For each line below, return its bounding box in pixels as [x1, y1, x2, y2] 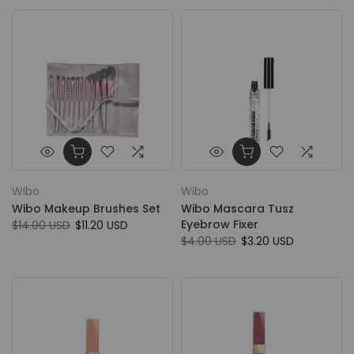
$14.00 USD [12, 217, 70, 233]
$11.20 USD [75, 217, 128, 233]
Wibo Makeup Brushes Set [12, 201, 160, 217]
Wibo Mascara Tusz [181, 201, 294, 217]
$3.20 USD [241, 233, 294, 249]
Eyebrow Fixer [181, 217, 258, 232]
